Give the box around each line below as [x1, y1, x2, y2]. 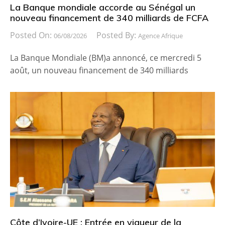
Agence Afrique [138, 31, 183, 40]
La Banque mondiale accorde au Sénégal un [10, 2, 195, 14]
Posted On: [10, 29, 54, 41]
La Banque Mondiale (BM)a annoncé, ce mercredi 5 [10, 52, 201, 63]
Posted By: [96, 29, 138, 41]
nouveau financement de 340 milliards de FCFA [10, 12, 208, 24]
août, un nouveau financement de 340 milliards [10, 64, 188, 76]
